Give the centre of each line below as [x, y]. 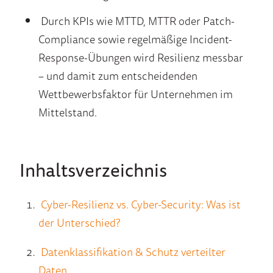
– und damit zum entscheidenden [118, 76]
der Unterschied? [79, 223]
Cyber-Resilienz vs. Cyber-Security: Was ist [140, 204]
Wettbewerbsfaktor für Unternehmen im [135, 94]
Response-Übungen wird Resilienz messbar [140, 58]
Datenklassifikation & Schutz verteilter [133, 252]
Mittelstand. [67, 112]
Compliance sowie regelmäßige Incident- [135, 39]
